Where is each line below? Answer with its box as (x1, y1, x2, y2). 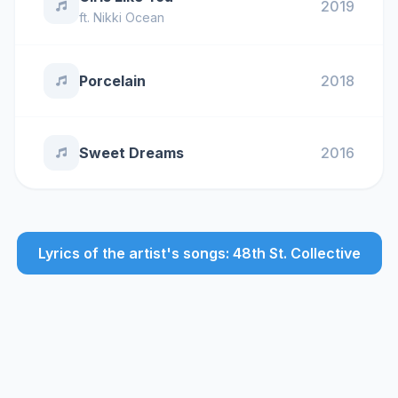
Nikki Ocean (93, 10, 164, 25)
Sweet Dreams (79, 144, 184, 162)
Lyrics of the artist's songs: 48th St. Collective (37, 244, 361, 262)
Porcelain (79, 72, 146, 90)
